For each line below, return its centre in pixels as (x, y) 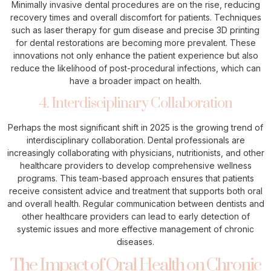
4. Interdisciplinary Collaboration (135, 103)
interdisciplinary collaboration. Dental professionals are (135, 140)
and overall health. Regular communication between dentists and (135, 203)
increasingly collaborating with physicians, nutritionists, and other (135, 152)
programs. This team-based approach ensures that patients (135, 178)
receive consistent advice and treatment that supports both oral (135, 191)
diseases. (135, 241)
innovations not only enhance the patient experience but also (135, 55)
